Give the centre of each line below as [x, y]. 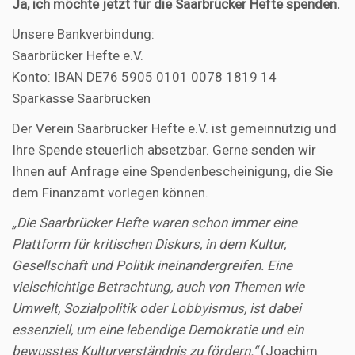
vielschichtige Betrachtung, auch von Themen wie [158, 287]
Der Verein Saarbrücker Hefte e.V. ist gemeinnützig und [174, 129]
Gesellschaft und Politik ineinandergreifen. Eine [152, 266]
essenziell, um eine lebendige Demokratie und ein [158, 330]
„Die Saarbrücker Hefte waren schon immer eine [155, 223]
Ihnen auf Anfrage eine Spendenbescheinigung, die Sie [172, 172]
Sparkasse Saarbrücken [81, 99]
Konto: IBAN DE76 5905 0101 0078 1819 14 [144, 77]
